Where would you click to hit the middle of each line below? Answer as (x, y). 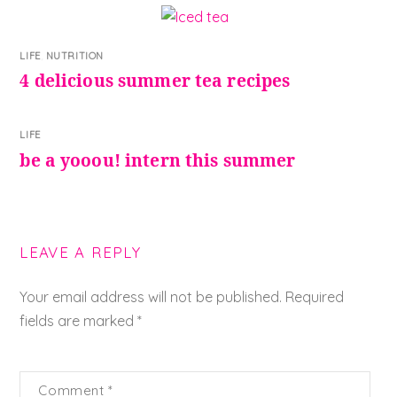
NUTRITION (74, 55)
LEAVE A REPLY (80, 252)
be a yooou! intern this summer (158, 160)
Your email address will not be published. (151, 296)
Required (315, 296)
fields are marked (79, 320)
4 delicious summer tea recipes (155, 81)
